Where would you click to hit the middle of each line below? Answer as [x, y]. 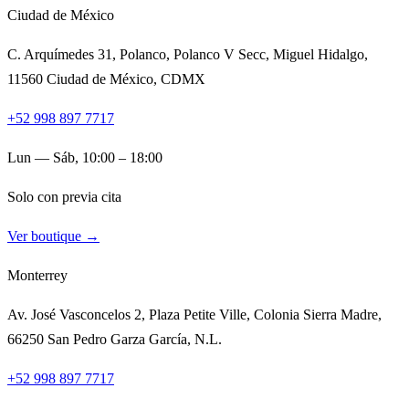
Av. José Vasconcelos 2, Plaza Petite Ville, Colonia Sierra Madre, [194, 314]
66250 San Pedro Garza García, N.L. [115, 339]
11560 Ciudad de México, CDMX [106, 79]
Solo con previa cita [64, 196]
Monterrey [37, 275]
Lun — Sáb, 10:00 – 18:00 [85, 157]
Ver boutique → [53, 236]
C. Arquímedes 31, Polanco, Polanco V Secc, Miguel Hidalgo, [188, 54]
